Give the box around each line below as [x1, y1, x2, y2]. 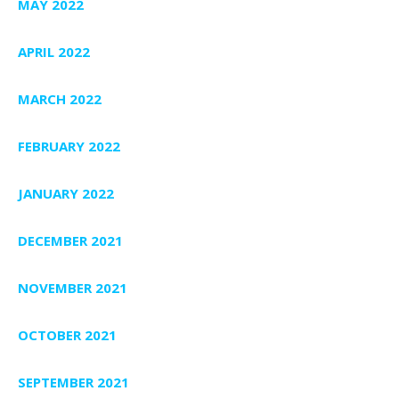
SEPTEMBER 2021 [18, 373, 129, 392]
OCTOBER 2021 [18, 326, 117, 345]
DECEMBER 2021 [18, 232, 123, 250]
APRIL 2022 [18, 43, 90, 61]
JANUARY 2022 [18, 184, 114, 203]
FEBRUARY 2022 [18, 137, 120, 156]
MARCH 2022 [18, 90, 102, 109]
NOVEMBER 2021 [18, 279, 127, 297]
